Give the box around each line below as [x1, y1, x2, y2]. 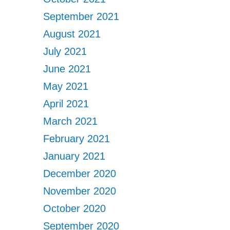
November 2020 [43, 185, 117, 197]
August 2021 [43, 28, 101, 40]
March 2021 [43, 116, 98, 127]
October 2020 [43, 203, 106, 214]
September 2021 [43, 11, 120, 22]
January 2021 [43, 150, 106, 162]
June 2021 [43, 63, 91, 74]
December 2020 [43, 168, 117, 179]
